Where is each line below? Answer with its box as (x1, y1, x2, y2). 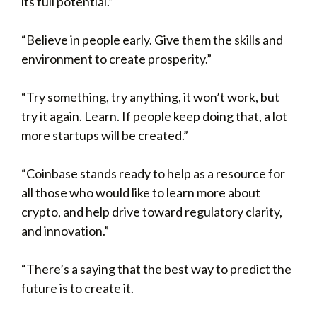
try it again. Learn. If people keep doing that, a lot (21, 108, 287, 124)
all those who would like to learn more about (21, 185, 260, 200)
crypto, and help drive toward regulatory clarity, (21, 204, 282, 219)
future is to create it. (21, 280, 134, 296)
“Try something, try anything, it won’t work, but (21, 89, 279, 105)
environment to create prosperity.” (21, 51, 212, 67)
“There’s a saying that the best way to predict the (21, 261, 292, 277)
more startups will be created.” (21, 127, 188, 143)
